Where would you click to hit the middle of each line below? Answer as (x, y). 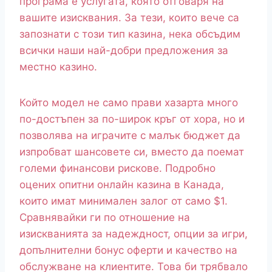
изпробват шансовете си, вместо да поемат (132, 152)
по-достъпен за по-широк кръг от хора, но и (132, 119)
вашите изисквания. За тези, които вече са (129, 18)
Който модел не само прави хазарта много (129, 103)
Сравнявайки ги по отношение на (105, 218)
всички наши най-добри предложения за (124, 51)
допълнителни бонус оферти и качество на (128, 250)
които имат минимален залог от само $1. (124, 201)
